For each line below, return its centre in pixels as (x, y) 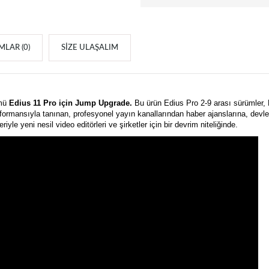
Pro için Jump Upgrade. (87, 103)
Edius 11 (25, 103)
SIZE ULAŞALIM (89, 48)
